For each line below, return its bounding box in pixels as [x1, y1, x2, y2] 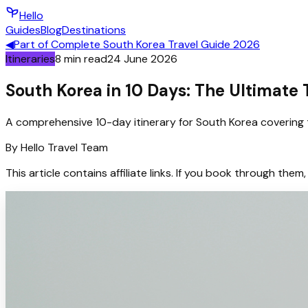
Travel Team [45, 140, 108, 155]
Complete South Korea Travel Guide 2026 [51, 37, 260, 52]
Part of [14, 37, 51, 52]
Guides [5, 23, 41, 37]
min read [61, 52, 107, 66]
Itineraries [5, 52, 55, 66]
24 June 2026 [107, 52, 177, 66]
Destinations [62, 23, 126, 37]
